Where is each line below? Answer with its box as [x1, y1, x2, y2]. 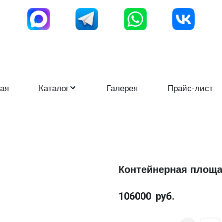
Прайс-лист [167, 81, 213, 94]
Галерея [107, 81, 138, 94]
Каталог [39, 81, 69, 94]
